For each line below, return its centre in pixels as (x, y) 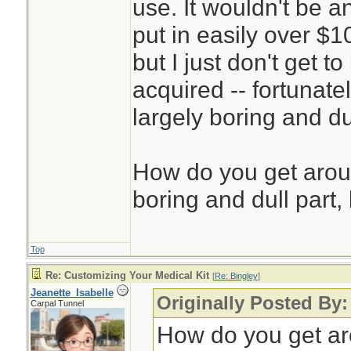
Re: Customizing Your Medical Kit (127, 275)
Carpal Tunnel (57, 303)
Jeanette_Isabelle (72, 293)
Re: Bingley (236, 276)
